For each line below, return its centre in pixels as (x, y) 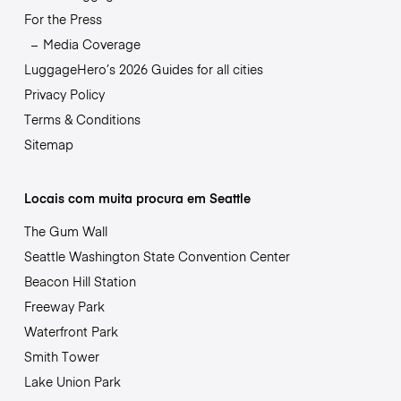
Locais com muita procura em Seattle (137, 198)
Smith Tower (61, 357)
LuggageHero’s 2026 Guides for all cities (143, 69)
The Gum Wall (65, 231)
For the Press (63, 19)
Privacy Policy (64, 94)
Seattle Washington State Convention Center (157, 256)
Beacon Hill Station (80, 282)
